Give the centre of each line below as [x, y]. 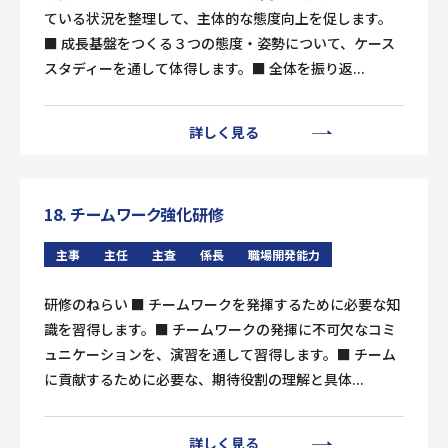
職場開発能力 [284, 254]
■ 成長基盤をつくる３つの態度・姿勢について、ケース [219, 43]
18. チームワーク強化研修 [134, 214]
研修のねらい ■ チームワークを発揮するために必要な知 [222, 304]
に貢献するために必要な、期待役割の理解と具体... [204, 379]
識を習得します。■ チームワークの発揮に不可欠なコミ [220, 329]
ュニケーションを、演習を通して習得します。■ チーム [220, 354]
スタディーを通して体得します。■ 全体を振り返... [204, 68]
